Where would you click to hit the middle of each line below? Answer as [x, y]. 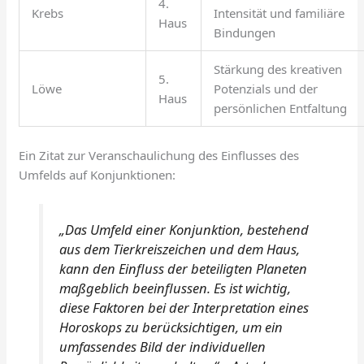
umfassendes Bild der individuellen [162, 347]
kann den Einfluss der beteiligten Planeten [183, 269]
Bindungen [245, 33]
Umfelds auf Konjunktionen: [97, 174]
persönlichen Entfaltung [281, 108]
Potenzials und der [266, 89]
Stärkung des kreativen [278, 69]
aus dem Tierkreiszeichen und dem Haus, [179, 249]
